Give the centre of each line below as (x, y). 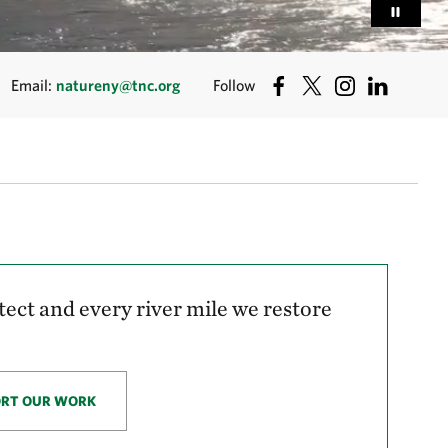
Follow (234, 85)
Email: (33, 85)
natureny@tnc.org (118, 85)
